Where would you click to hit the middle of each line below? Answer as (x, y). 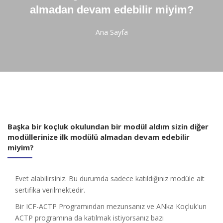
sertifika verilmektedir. (50, 190)
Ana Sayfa (111, 32)
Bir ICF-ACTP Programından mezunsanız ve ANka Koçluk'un (111, 206)
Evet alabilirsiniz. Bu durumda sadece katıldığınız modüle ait (110, 178)
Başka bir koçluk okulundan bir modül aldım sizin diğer (108, 126)
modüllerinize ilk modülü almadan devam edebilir (99, 137)
